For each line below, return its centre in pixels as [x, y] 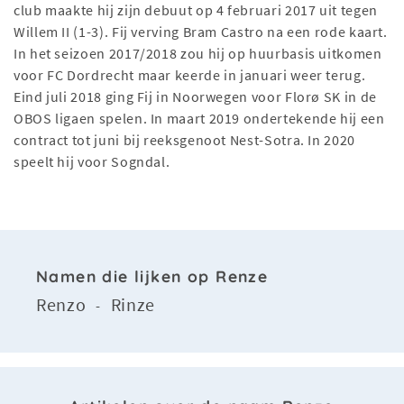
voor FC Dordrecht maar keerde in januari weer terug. [190, 75]
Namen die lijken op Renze [152, 276]
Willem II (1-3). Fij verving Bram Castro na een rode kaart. [201, 32]
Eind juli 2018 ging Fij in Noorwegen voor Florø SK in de [195, 97]
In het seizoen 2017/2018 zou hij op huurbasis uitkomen [198, 54]
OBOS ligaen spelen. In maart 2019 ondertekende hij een [199, 119]
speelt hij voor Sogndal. [92, 162]
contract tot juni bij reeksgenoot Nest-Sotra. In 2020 [184, 140]
